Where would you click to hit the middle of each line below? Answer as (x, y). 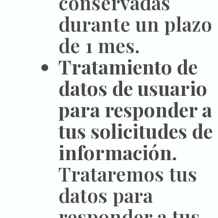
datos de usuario (133, 88)
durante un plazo (135, 24)
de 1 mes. (99, 45)
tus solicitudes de (136, 131)
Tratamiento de (128, 67)
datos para (106, 195)
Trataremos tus (128, 174)
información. (118, 152)
